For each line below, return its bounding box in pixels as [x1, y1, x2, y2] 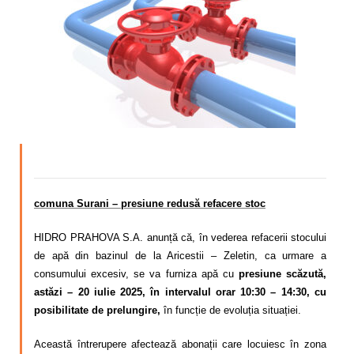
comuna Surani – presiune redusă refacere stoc [34, 197, 265, 209]
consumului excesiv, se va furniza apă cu [34, 267, 239, 280]
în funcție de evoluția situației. [160, 303, 301, 316]
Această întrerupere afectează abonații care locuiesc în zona [34, 337, 326, 350]
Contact [32, 73, 70, 86]
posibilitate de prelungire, [34, 303, 160, 316]
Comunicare [32, 36, 92, 50]
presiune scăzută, [238, 267, 326, 280]
